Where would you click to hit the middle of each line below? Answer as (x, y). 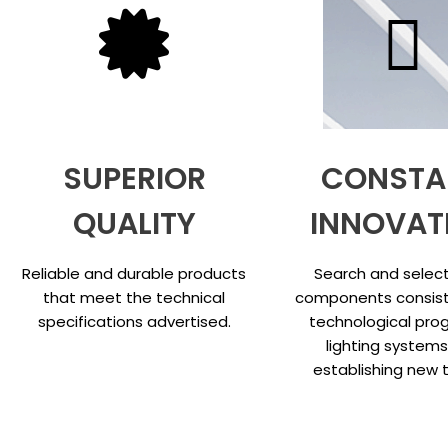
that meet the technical (134, 298)
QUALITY (134, 224)
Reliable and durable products (134, 274)
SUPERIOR (134, 179)
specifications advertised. (134, 322)
